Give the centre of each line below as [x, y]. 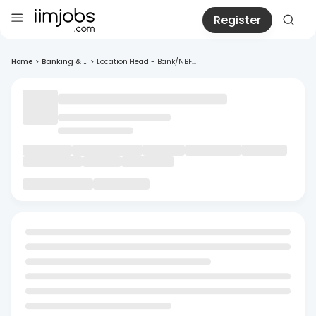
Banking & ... [65, 62]
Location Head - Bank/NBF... [146, 62]
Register [237, 20]
